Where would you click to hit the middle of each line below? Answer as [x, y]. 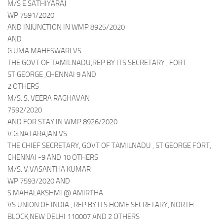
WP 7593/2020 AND [39, 181]
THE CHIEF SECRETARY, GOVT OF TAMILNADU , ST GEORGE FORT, [109, 146]
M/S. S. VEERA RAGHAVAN [49, 98]
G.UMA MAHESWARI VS [44, 51]
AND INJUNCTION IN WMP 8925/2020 [66, 27]
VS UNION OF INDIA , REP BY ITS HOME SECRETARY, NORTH [101, 205]
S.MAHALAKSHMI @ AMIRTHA [55, 193]
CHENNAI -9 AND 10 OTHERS [53, 157]
